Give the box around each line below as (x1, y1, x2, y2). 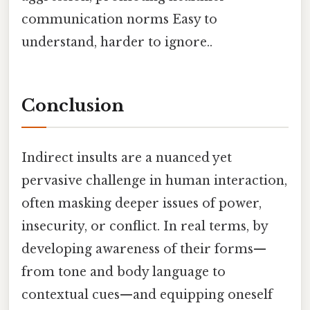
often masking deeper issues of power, (21, 195, 262, 211)
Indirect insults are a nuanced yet (21, 149, 232, 165)
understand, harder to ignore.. (21, 34, 212, 50)
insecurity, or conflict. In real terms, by (21, 218, 268, 234)
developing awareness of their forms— (21, 241, 266, 257)
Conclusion (21, 95, 124, 116)
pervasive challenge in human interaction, (21, 172, 287, 188)
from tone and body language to (21, 264, 226, 280)
